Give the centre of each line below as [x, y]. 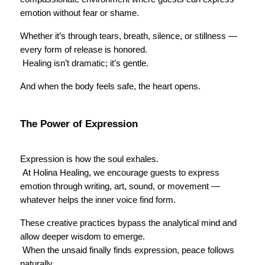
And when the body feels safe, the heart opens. [110, 87]
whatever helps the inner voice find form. [98, 200]
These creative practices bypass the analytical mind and [128, 223]
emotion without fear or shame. [80, 13]
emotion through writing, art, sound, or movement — [120, 187]
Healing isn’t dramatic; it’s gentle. [85, 64]
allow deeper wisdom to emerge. [83, 237]
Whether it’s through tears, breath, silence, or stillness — [129, 36]
